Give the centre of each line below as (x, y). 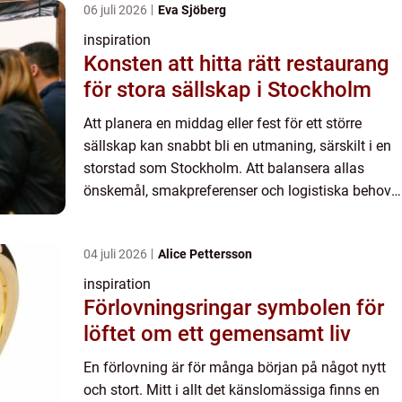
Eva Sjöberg (192, 10)
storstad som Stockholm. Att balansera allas (224, 168)
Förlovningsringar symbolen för (170, 308)
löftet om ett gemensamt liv (217, 334)
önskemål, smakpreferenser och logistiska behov (237, 191)
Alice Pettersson (205, 254)
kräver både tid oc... (145, 213)
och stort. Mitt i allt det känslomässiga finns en (232, 390)
